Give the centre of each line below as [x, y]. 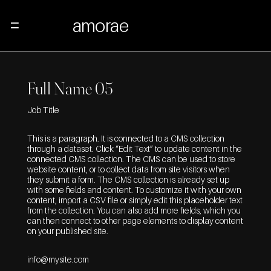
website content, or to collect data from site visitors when [128, 169]
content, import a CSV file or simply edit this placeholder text [135, 200]
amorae [100, 25]
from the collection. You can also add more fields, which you [134, 210]
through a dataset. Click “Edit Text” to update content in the [134, 148]
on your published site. [67, 230]
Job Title [43, 110]
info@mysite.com [58, 259]
